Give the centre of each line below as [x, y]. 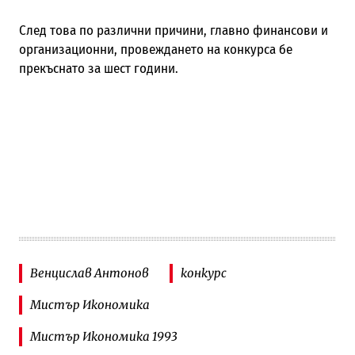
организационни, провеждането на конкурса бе [155, 49]
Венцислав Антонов [89, 273]
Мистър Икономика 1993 [103, 337]
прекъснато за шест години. [98, 68]
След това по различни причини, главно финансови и [173, 30]
